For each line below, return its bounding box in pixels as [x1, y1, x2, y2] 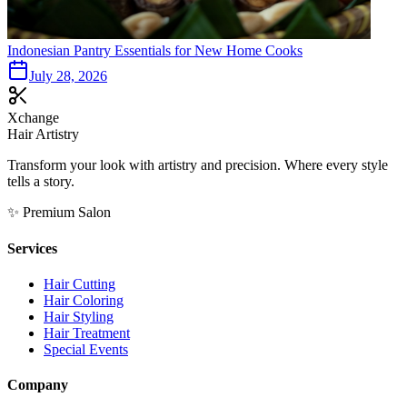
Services [7, 240, 57, 256]
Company [7, 377, 68, 393]
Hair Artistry [7, 126, 79, 143]
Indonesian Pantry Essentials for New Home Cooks [7, 43, 303, 59]
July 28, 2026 [29, 68, 107, 84]
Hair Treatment [44, 324, 130, 341]
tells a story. [7, 174, 74, 190]
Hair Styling [44, 308, 114, 324]
